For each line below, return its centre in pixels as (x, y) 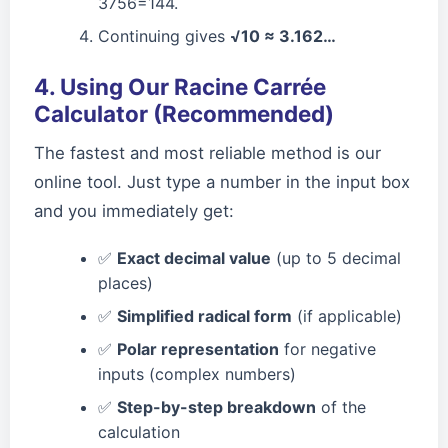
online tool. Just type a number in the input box (222, 181)
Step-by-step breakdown (216, 406)
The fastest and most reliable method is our (207, 152)
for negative (327, 348)
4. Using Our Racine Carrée (180, 86)
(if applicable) (347, 315)
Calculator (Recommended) (184, 113)
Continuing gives (164, 35)
